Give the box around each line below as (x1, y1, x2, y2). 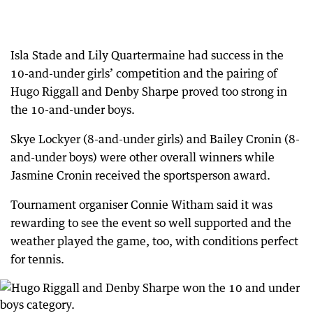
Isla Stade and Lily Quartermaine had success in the (10, 48, 284, 63)
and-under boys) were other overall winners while (10, 150, 275, 165)
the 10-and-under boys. (10, 103, 135, 117)
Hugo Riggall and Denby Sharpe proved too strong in (10, 85, 287, 99)
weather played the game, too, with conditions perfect (10, 234, 298, 249)
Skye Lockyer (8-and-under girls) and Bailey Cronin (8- (10, 132, 300, 147)
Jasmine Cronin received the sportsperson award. (10, 168, 270, 183)
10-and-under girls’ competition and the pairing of (10, 66, 277, 81)
